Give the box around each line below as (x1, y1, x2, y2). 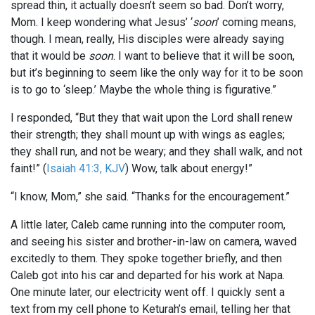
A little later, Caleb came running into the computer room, (11, 218, 285, 232)
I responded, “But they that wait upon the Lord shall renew (11, 111, 292, 125)
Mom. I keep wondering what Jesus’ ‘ (11, 15, 193, 30)
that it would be (11, 49, 89, 63)
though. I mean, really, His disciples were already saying (11, 32, 284, 46)
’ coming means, (217, 15, 296, 30)
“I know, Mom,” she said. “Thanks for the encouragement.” (11, 190, 290, 204)
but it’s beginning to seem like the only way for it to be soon (11, 66, 303, 80)
